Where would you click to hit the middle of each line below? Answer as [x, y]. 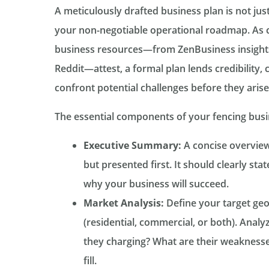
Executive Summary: [132, 145]
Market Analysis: [123, 203]
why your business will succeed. [156, 183]
